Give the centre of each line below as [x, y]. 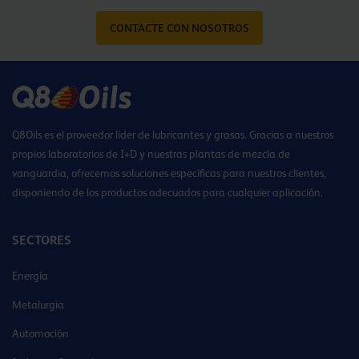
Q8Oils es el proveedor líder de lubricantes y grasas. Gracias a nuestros [173, 135]
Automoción [40, 334]
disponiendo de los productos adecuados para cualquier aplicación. [167, 193]
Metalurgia [38, 305]
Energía [30, 276]
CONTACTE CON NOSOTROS [179, 28]
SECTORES [42, 240]
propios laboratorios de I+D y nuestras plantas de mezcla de [151, 154]
